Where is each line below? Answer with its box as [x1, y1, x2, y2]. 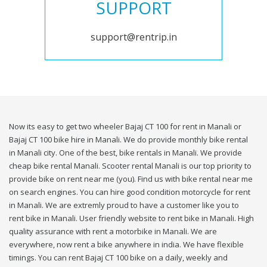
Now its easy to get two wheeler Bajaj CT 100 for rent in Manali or [9, 121, 241, 132]
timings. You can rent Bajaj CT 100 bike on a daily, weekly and [9, 252, 228, 263]
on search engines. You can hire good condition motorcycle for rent [9, 187, 250, 198]
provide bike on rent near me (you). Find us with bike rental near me [9, 173, 253, 185]
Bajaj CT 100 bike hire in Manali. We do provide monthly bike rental [9, 134, 248, 145]
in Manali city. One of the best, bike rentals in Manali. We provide [9, 147, 242, 159]
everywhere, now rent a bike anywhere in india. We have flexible [9, 239, 244, 250]
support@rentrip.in [90, 30, 177, 44]
